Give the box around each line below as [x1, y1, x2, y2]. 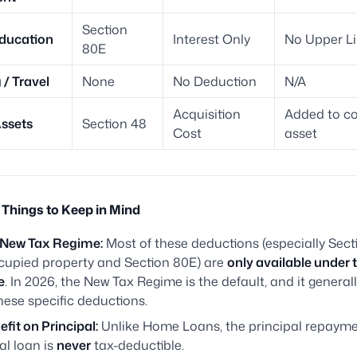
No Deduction [173, 73, 257, 91]
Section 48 [82, 115, 147, 133]
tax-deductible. [91, 336, 184, 355]
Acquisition [173, 105, 241, 124]
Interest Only [173, 30, 250, 49]
